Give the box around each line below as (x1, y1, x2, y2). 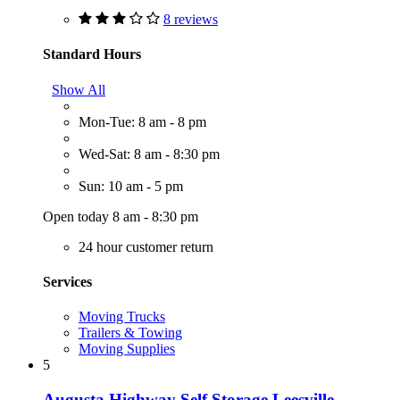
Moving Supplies (79, 341, 175, 357)
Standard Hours (43, 46, 141, 62)
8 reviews (163, 12, 218, 28)
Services (43, 273, 92, 289)
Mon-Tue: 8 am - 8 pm (79, 113, 206, 129)
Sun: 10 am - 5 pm (79, 178, 183, 194)
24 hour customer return (79, 238, 213, 254)
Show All (52, 81, 105, 97)
